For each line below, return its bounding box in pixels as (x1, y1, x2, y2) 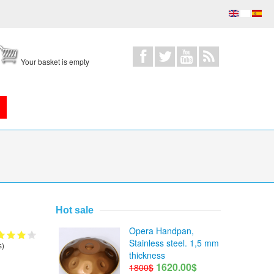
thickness (129, 249, 165, 262)
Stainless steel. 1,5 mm (129, 237, 219, 250)
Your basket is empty (19, 56, 89, 67)
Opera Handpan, (129, 224, 194, 237)
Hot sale (56, 205, 94, 216)
